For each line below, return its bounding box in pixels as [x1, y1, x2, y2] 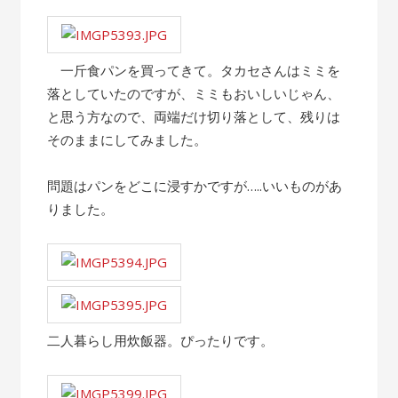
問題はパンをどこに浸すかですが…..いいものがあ [47, 177, 343, 195]
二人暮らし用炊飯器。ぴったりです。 [47, 331, 275, 349]
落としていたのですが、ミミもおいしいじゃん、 [47, 84, 341, 102]
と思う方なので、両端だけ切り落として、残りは [47, 107, 341, 125]
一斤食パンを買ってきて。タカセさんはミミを [47, 61, 341, 79]
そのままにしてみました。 [47, 131, 208, 148]
